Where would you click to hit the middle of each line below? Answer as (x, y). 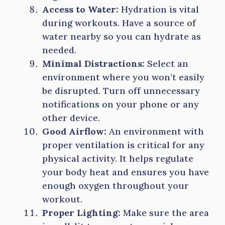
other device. (71, 118)
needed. (59, 50)
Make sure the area (165, 213)
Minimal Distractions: (93, 64)
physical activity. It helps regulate (118, 158)
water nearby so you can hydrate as (122, 36)
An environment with (155, 131)
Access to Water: (80, 9)
